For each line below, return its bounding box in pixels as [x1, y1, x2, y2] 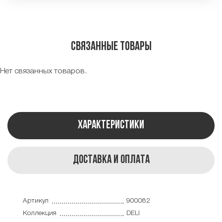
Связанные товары [70, 41, 152, 53]
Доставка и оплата [72, 154, 150, 166]
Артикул [22, 198, 49, 205]
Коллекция [22, 210, 56, 217]
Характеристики [78, 119, 144, 131]
